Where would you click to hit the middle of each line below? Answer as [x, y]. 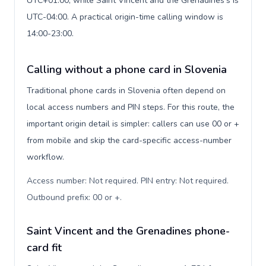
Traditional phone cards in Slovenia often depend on [126, 91]
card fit [44, 248]
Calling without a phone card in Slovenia [127, 69]
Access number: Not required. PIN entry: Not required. [128, 181]
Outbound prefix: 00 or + [73, 197]
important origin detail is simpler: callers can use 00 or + [133, 124]
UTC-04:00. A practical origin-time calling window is [125, 17]
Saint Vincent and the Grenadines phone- [128, 231]
